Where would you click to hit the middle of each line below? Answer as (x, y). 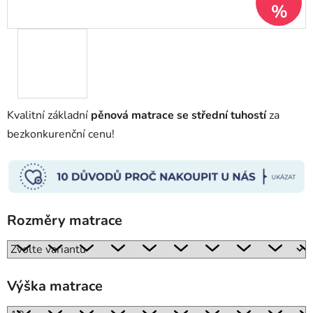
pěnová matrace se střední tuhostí (179, 116)
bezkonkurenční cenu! (61, 134)
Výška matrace (55, 286)
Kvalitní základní (49, 116)
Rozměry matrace (65, 220)
